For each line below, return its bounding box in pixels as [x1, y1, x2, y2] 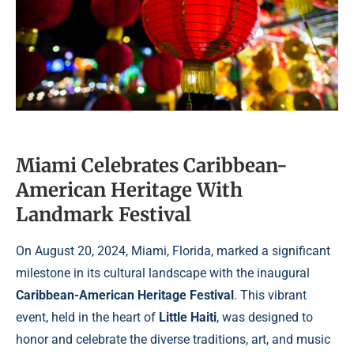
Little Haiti [159, 310, 217, 326]
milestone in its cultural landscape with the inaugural [16, 265, 310, 281]
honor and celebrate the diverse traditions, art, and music [16, 332, 330, 348]
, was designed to [217, 310, 313, 326]
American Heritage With [16, 178, 243, 203]
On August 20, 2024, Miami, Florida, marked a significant [16, 243, 330, 259]
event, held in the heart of [16, 310, 159, 326]
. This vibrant [234, 288, 307, 303]
